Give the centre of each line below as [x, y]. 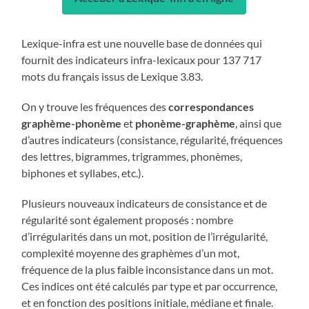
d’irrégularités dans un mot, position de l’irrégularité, [145, 236]
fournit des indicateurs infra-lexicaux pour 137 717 [142, 59]
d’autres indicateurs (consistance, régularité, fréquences [152, 139]
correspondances [211, 106]
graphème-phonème [72, 123]
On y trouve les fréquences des [95, 106]
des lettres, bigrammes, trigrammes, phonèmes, [132, 156]
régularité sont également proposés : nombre [128, 219]
